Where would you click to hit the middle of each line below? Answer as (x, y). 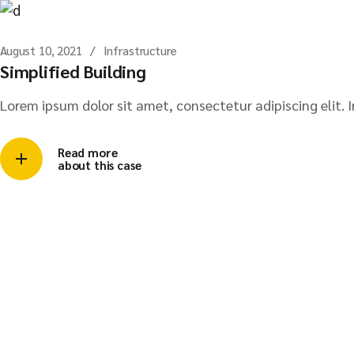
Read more (88, 152)
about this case (100, 165)
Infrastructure (140, 50)
